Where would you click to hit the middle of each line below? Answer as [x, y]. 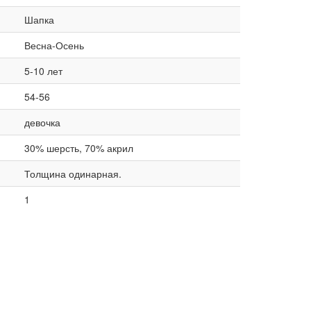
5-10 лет [43, 71]
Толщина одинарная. [73, 174]
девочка [42, 123]
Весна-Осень [54, 45]
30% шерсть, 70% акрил [78, 148]
